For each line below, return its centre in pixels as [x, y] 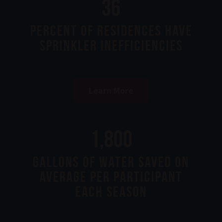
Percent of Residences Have [111, 30]
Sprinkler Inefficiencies [111, 45]
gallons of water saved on [111, 162]
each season [111, 191]
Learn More [111, 90]
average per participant [111, 176]
